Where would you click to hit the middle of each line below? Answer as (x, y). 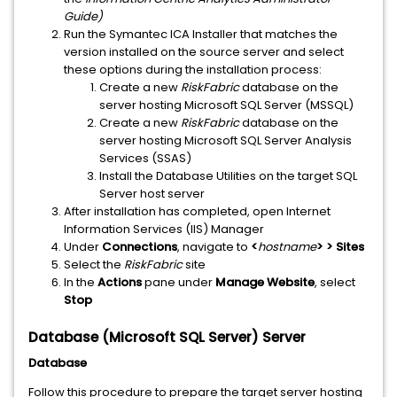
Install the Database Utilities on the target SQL (228, 176)
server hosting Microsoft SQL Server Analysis (226, 140)
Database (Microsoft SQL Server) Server (167, 337)
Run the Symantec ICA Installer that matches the (201, 34)
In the (81, 282)
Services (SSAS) (145, 158)
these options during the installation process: (193, 70)
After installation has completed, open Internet (197, 211)
